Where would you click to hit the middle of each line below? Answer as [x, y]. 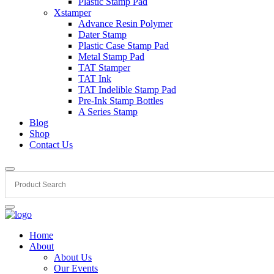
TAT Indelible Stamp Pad [127, 90]
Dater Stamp [102, 35]
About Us [73, 257]
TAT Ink [95, 79]
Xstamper [72, 13]
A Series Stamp [108, 112]
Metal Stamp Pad [111, 57]
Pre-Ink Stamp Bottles [121, 101]
